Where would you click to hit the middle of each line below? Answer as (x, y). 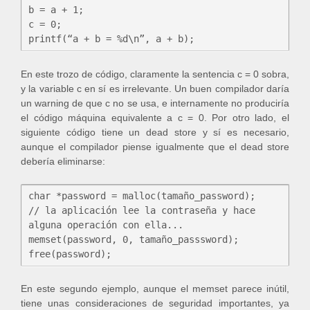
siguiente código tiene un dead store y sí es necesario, (155, 132)
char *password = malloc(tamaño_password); (142, 195)
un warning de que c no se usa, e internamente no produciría (155, 103)
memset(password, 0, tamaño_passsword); (134, 239)
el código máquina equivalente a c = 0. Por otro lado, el (155, 117)
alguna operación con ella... (106, 225)
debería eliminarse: (63, 161)
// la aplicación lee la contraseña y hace (142, 210)
